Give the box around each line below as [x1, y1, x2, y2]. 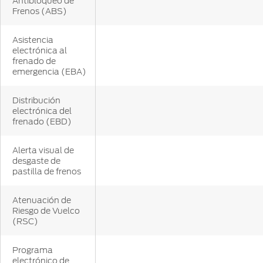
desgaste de [12, 156, 60, 166]
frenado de [12, 56, 56, 66]
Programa [12, 245, 53, 255]
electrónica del [12, 106, 72, 116]
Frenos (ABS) [12, 6, 67, 16]
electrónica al [12, 46, 67, 56]
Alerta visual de [12, 146, 74, 156]
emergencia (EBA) [12, 67, 86, 77]
